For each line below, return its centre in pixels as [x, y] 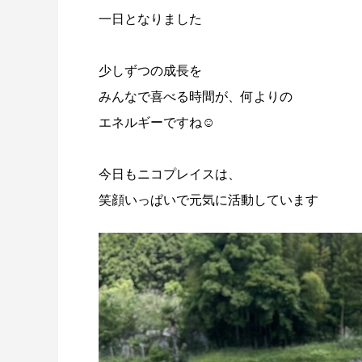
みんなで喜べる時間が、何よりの [196, 97]
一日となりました [150, 19]
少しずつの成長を [150, 71]
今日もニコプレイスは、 [170, 174]
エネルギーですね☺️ [157, 122]
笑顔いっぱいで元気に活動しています [208, 200]
